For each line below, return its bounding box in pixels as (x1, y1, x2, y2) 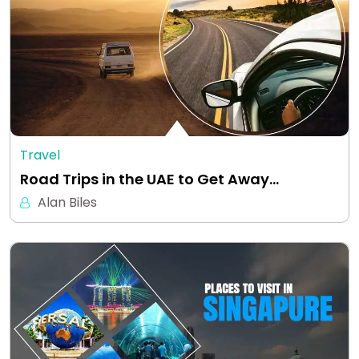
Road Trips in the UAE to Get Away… (20, 168, 279, 189)
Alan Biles (38, 192, 97, 212)
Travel (20, 145, 60, 164)
